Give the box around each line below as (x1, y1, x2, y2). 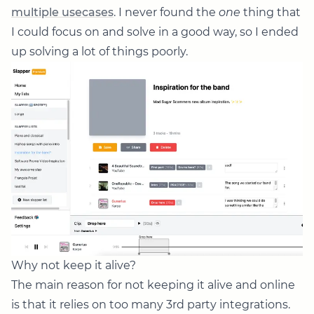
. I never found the (114, 6, 219, 19)
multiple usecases (11, 6, 114, 19)
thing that (240, 6, 301, 19)
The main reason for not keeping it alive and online (11, 278, 295, 292)
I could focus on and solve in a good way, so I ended (11, 25, 299, 39)
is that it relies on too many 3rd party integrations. (11, 298, 290, 312)
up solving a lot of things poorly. (11, 45, 188, 58)
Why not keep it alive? (11, 259, 136, 273)
